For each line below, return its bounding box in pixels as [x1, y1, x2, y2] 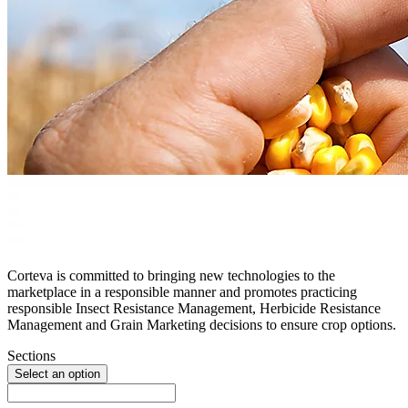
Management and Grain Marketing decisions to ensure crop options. [7, 316, 396, 332]
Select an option [15, 366, 100, 381]
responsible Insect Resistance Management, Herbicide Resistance [7, 300, 381, 316]
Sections [7, 347, 56, 363]
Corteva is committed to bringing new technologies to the [7, 267, 335, 283]
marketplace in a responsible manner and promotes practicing [7, 283, 357, 300]
